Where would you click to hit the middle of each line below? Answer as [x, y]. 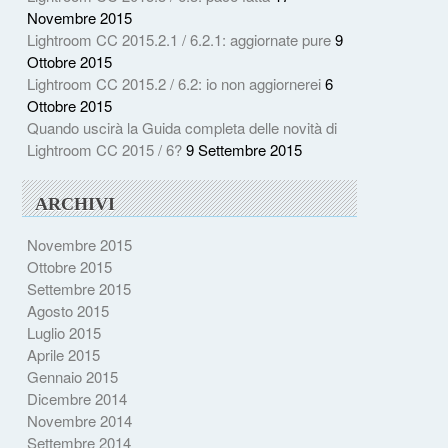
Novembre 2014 [79, 421]
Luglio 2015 [63, 333]
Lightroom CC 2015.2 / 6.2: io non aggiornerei [173, 84]
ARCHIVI [75, 204]
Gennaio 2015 [72, 377]
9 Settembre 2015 [243, 150]
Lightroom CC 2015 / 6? [104, 150]
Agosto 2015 [67, 311]
